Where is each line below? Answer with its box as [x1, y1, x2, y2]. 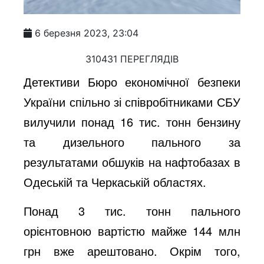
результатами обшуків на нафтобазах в [24, 153, 240, 170]
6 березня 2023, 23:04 [35, 27, 139, 39]
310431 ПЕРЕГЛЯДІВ [85, 52, 179, 65]
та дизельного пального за [24, 133, 240, 150]
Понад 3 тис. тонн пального [24, 202, 240, 219]
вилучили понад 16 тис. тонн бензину [24, 113, 240, 130]
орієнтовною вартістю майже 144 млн [24, 222, 240, 239]
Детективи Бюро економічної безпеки [24, 72, 240, 90]
